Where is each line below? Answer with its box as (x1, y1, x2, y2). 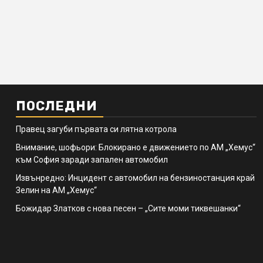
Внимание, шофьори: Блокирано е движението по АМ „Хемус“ (16, 142, 255, 152)
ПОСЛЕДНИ (16, 97, 97, 114)
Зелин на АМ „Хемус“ (16, 185, 97, 195)
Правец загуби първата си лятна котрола (16, 124, 177, 134)
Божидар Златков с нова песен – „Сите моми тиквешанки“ (16, 203, 241, 213)
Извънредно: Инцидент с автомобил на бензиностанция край (16, 173, 255, 183)
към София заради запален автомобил (16, 154, 168, 164)
